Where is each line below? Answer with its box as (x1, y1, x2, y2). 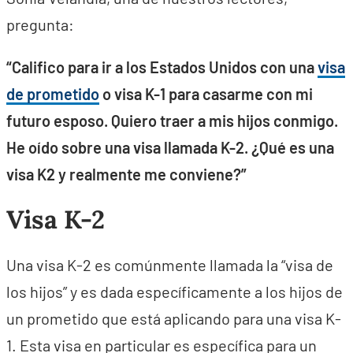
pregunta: (6, 15, 74, 34)
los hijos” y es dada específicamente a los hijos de (6, 282, 343, 301)
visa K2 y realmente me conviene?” (6, 165, 247, 184)
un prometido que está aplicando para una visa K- (6, 309, 341, 328)
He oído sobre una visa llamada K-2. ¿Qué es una (6, 138, 334, 157)
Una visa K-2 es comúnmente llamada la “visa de (6, 255, 333, 274)
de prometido (6, 84, 99, 103)
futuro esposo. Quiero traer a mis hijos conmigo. (6, 111, 338, 130)
